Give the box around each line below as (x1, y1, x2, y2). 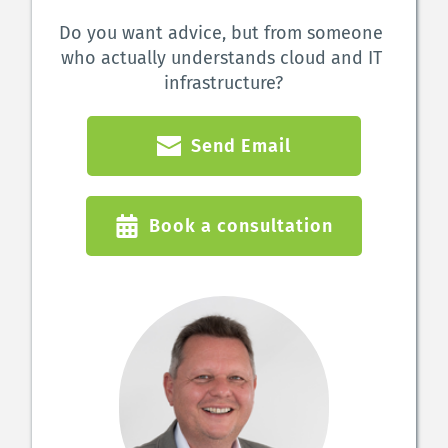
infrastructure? (164, 71, 284, 94)
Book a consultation (148, 214, 333, 237)
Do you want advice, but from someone (59, 21, 384, 44)
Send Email (190, 134, 291, 157)
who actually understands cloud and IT (60, 46, 382, 69)
